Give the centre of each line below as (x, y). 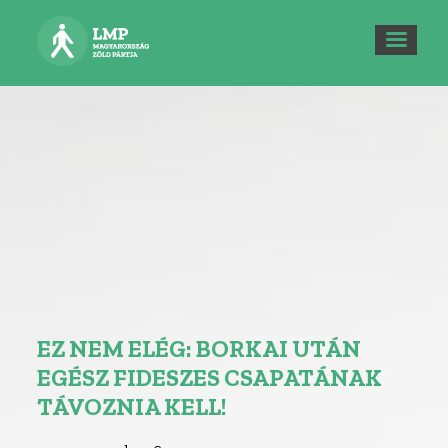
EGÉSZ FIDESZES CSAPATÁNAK (210, 378)
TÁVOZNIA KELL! (132, 407)
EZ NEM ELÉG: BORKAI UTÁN (199, 349)
